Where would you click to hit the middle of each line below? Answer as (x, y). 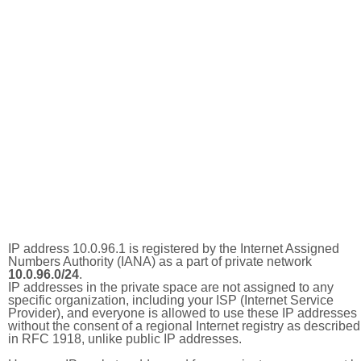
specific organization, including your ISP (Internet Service (171, 300)
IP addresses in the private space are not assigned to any (171, 287)
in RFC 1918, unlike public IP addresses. (125, 339)
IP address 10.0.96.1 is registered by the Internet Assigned (174, 249)
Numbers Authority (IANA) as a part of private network (160, 261)
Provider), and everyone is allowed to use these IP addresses (183, 313)
